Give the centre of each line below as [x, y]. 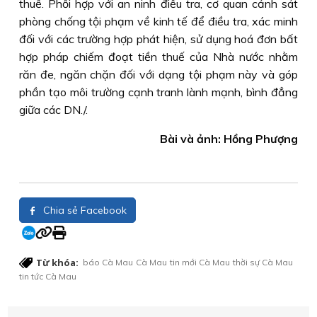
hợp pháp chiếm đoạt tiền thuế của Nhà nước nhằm [158, 57]
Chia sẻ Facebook [83, 210]
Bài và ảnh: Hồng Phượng [229, 139]
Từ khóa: [57, 263]
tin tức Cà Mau [48, 276]
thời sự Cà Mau [263, 262]
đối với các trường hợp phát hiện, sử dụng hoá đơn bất [158, 39]
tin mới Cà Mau [200, 262]
